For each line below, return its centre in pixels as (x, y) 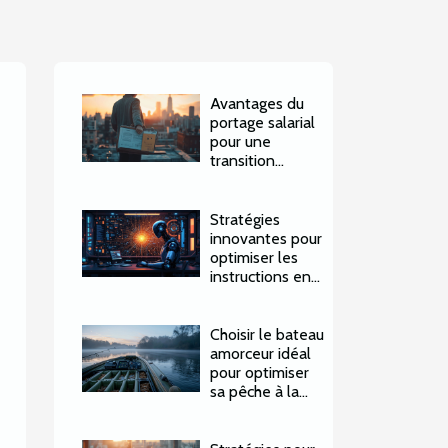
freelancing (249, 199)
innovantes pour (266, 238)
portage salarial (263, 123)
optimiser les (254, 257)
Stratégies (245, 219)
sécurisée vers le (267, 180)
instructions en (261, 276)
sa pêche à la (255, 391)
